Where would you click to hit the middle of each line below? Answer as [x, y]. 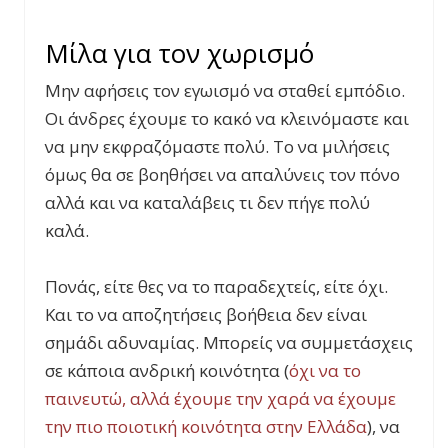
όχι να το [325, 370]
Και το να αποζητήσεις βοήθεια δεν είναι [206, 314]
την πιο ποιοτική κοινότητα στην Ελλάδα [206, 426]
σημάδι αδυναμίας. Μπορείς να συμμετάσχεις [229, 342]
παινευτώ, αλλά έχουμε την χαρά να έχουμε [220, 398]
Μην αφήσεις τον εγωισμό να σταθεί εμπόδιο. [225, 90]
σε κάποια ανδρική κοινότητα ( [167, 370]
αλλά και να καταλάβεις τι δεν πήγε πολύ [207, 202]
